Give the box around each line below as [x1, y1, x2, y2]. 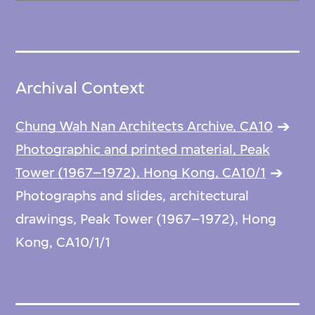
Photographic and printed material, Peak [15, 141, 271, 158]
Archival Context [15, 78, 146, 98]
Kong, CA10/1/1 [15, 234, 111, 251]
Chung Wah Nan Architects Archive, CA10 [15, 118, 274, 135]
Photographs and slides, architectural [15, 188, 250, 205]
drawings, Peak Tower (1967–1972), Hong [15, 211, 277, 228]
